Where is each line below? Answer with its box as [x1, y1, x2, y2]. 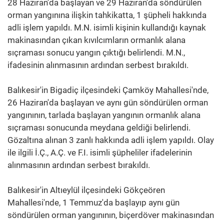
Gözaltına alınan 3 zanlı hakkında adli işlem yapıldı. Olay [7, 134, 214, 145]
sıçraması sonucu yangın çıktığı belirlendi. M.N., [7, 47, 185, 57]
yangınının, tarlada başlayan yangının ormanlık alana [7, 109, 200, 120]
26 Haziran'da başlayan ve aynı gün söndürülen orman [7, 97, 208, 107]
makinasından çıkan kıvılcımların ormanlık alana [7, 34, 185, 45]
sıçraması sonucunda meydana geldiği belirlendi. [7, 122, 190, 132]
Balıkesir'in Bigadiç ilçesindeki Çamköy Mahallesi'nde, [7, 84, 208, 95]
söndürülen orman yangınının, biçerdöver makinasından [7, 209, 214, 220]
